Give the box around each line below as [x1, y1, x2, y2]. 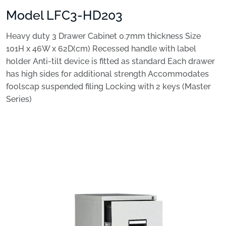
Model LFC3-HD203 [6, 8, 123, 23]
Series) [6, 94, 32, 104]
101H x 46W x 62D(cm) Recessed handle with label [6, 44, 196, 54]
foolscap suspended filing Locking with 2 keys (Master [6, 82, 211, 92]
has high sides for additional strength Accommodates [6, 69, 209, 79]
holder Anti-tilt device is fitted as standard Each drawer [6, 56, 215, 67]
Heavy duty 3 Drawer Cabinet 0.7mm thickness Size [6, 31, 201, 41]
